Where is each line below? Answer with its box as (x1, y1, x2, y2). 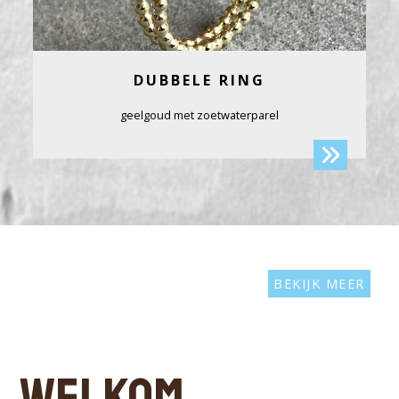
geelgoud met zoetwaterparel (120, 106, 279, 123)
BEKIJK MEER (273, 274, 365, 292)
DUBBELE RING (134, 69, 265, 90)
